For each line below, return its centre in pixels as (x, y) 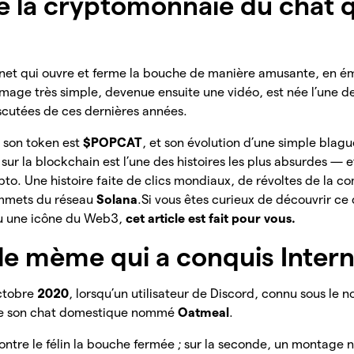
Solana (117, 200)
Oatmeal (204, 313)
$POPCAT (113, 143)
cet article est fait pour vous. (211, 219)
